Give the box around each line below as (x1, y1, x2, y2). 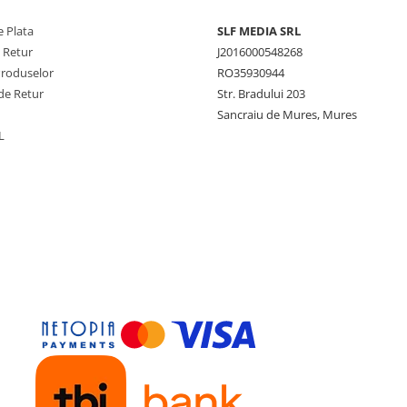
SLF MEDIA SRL (217, 23, 301, 40)
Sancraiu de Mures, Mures (217, 106, 357, 124)
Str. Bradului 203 (217, 85, 305, 103)
